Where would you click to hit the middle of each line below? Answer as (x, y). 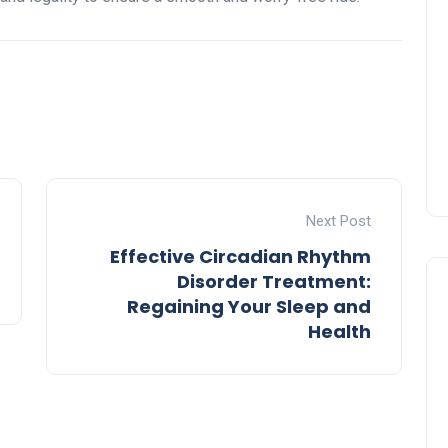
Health (339, 332)
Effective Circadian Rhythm (240, 257)
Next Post (338, 221)
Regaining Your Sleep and (249, 307)
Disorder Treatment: (274, 282)
